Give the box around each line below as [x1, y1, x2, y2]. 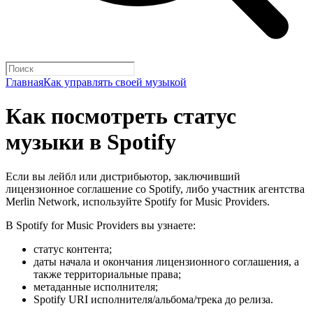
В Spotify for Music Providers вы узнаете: [6, 219, 196, 231]
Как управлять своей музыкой [43, 76, 187, 88]
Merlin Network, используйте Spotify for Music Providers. [6, 195, 270, 208]
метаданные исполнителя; [34, 280, 158, 293]
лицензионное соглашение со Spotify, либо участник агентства [6, 182, 305, 195]
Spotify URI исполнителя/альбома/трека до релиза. [34, 293, 273, 305]
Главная [6, 76, 43, 88]
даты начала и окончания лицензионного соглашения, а [34, 255, 299, 268]
